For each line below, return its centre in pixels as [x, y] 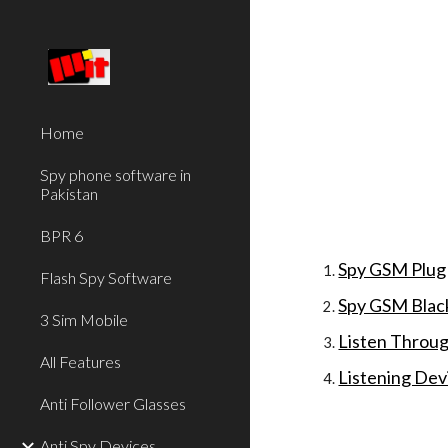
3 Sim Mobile [84, 319]
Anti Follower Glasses [113, 403]
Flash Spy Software [106, 277]
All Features [80, 361]
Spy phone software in [115, 174]
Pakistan [69, 193]
